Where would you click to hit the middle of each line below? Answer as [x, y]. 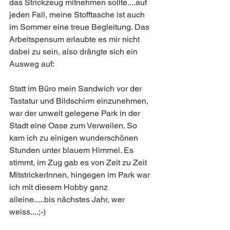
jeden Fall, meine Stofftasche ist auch [78, 15]
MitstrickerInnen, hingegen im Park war [81, 175]
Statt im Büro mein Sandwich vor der [76, 89]
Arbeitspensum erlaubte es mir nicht [75, 39]
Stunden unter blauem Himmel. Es [72, 150]
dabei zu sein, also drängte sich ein [74, 52]
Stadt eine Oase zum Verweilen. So [74, 126]
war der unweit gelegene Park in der [76, 113]
